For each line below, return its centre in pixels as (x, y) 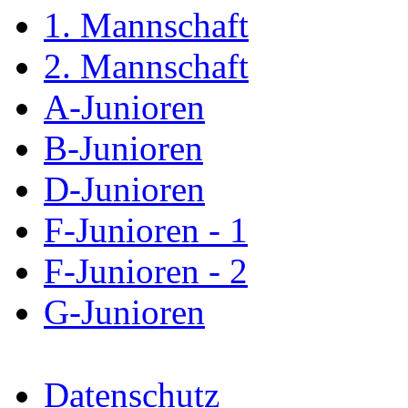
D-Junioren (124, 189)
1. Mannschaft (146, 25)
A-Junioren (124, 107)
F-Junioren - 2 (146, 271)
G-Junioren (124, 312)
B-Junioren (123, 148)
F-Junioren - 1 (146, 230)
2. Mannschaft (146, 66)
